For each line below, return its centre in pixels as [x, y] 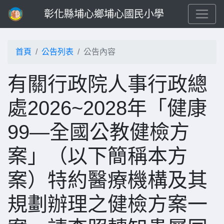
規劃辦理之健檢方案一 [107, 204]
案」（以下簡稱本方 [97, 156]
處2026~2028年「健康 [107, 108]
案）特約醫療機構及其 [107, 180]
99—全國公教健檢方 [98, 132]
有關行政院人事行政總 [107, 84]
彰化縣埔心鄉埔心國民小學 [104, 14]
